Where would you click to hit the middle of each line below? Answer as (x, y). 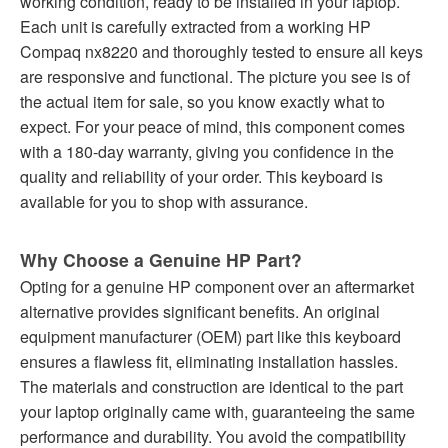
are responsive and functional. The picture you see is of (215, 77)
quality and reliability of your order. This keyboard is (201, 177)
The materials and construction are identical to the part (211, 387)
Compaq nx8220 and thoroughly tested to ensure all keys (221, 52)
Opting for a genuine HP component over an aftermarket (217, 287)
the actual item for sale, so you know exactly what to (202, 102)
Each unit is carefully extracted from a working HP (195, 27)
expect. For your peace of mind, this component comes (212, 127)
